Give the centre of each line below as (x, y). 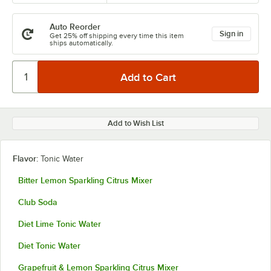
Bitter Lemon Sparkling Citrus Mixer (85, 180)
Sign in (231, 34)
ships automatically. (81, 43)
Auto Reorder (75, 27)
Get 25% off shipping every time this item (117, 36)
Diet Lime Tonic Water (60, 224)
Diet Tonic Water (49, 246)
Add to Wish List (135, 123)
